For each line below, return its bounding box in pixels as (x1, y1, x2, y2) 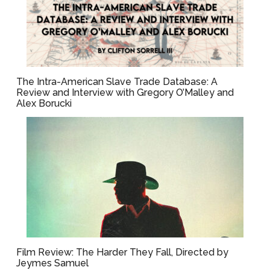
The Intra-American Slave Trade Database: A (16, 76, 218, 87)
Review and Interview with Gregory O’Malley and (16, 87, 234, 98)
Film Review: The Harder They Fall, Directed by (16, 246, 229, 258)
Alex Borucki (16, 98, 72, 109)
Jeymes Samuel (16, 257, 89, 269)
